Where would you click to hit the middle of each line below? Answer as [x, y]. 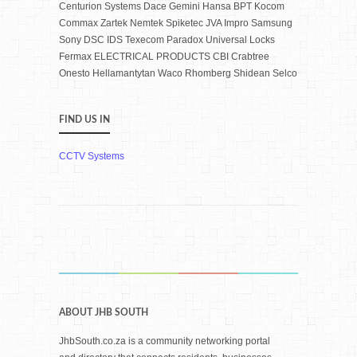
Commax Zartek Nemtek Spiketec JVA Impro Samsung [176, 23]
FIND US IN [84, 120]
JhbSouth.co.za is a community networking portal [165, 341]
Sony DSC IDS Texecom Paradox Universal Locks [167, 40]
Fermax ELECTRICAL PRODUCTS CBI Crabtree [164, 57]
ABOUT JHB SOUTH [104, 312]
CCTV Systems [92, 156]
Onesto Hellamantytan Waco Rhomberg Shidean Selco [178, 73]
